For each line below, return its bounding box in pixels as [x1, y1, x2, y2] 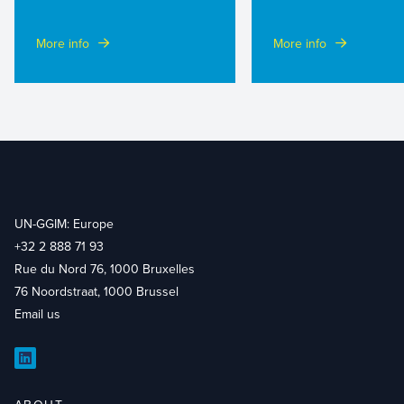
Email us [14, 305, 60, 323]
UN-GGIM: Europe [14, 215, 114, 233]
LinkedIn [23, 357, 78, 378]
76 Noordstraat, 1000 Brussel [14, 282, 179, 300]
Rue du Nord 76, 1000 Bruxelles [14, 260, 195, 278]
